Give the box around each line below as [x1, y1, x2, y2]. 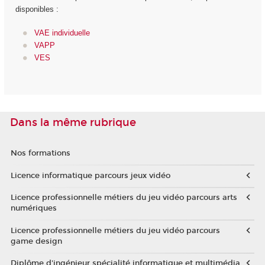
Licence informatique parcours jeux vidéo [10, 170, 170, 180]
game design [10, 236, 62, 246]
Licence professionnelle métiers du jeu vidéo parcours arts [10, 193, 237, 203]
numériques [10, 203, 57, 214]
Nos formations [10, 148, 70, 159]
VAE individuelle [34, 28, 90, 38]
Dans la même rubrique [10, 115, 136, 129]
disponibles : [15, 4, 59, 14]
